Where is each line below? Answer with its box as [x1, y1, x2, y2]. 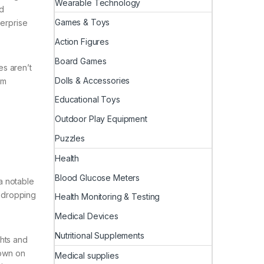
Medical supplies [55, 250, 119, 260]
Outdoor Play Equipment [55, 114, 147, 124]
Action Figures [55, 37, 110, 47]
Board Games [55, 55, 107, 66]
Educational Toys [55, 94, 120, 105]
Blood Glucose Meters [55, 172, 140, 183]
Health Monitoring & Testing [55, 192, 160, 202]
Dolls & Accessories [55, 75, 130, 85]
